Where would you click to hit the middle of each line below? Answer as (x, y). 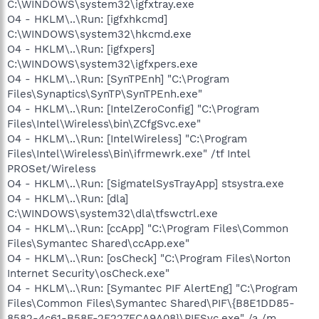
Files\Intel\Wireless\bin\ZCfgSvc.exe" (104, 124)
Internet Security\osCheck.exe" (88, 273)
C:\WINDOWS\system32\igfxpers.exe (103, 64)
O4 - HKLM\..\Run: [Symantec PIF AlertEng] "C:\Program (152, 288)
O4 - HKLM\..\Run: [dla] (68, 198)
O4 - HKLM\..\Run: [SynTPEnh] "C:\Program (118, 79)
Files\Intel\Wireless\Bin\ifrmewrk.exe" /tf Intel (129, 153)
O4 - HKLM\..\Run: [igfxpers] (81, 49)
